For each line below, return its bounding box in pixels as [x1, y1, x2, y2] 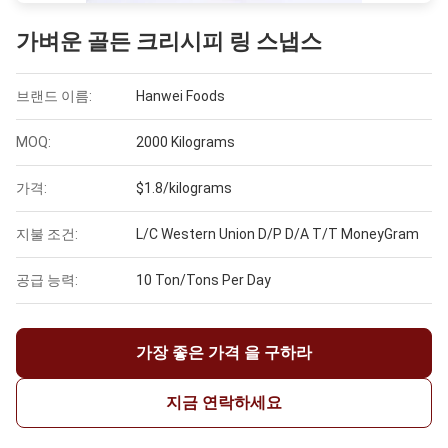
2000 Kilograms [136, 134, 235, 151]
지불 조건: [16, 226, 78, 243]
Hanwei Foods [136, 88, 225, 105]
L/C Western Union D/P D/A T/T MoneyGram [136, 226, 419, 243]
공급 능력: [16, 272, 78, 289]
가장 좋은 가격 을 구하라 [136, 343, 312, 363]
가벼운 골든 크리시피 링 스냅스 [16, 29, 322, 55]
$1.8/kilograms [136, 180, 232, 197]
